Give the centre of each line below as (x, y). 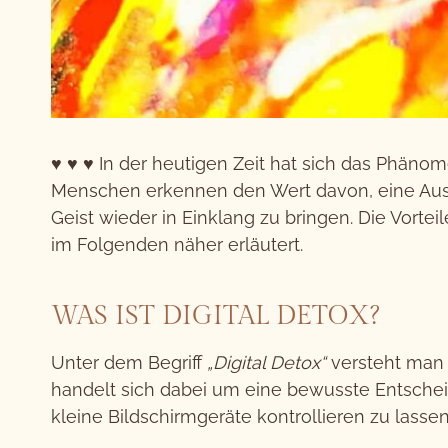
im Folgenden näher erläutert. (177, 244)
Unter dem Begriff (129, 362)
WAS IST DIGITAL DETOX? (215, 315)
